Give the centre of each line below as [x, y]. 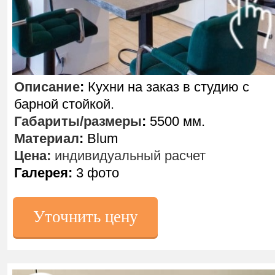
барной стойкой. [64, 104]
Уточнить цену [85, 217]
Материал [47, 138]
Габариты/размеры [78, 121]
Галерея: [43, 173]
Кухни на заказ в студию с [167, 87]
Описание [47, 87]
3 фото [96, 173]
